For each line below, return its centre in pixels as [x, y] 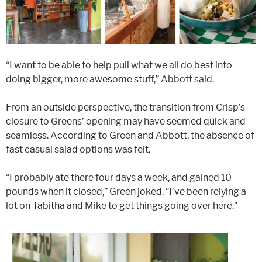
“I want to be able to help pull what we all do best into [119, 65]
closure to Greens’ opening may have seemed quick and [126, 121]
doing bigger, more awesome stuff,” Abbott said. [110, 79]
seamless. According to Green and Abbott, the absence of [130, 135]
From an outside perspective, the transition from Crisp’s [125, 107]
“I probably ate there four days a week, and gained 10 [119, 177]
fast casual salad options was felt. [78, 149]
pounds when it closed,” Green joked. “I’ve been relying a [126, 191]
